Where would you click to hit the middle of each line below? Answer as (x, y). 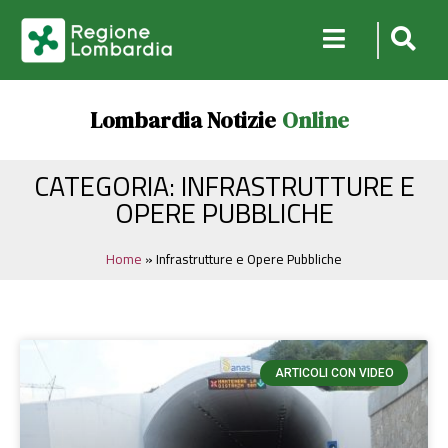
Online (315, 120)
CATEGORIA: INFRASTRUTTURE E (224, 185)
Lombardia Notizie (182, 120)
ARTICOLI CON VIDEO (334, 373)
